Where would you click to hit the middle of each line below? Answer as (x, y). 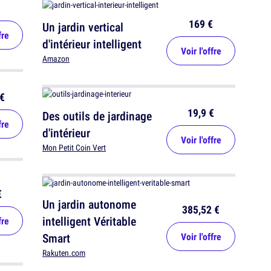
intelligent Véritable (89, 221)
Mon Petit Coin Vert (74, 148)
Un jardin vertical (83, 27)
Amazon (56, 59)
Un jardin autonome (89, 204)
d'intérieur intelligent (92, 44)
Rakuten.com (64, 253)
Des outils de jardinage (97, 116)
